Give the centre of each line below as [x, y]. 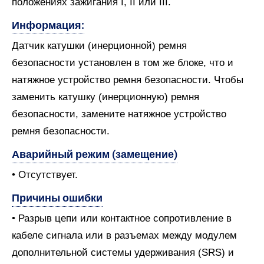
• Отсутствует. [45, 175]
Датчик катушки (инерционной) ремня [99, 46]
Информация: [48, 25]
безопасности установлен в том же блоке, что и [123, 63]
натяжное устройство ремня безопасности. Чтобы [128, 80]
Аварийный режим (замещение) [95, 154]
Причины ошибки [57, 198]
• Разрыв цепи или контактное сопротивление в [122, 218]
